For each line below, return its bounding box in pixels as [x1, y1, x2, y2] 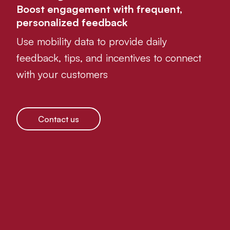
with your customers [16, 67, 108, 81]
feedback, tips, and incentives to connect [16, 51, 201, 64]
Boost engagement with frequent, [16, 2, 182, 15]
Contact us [38, 113, 79, 124]
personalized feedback [16, 15, 127, 29]
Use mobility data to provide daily [16, 34, 167, 48]
